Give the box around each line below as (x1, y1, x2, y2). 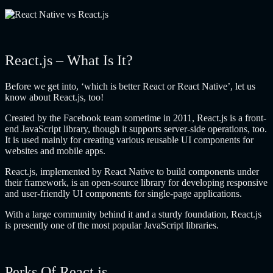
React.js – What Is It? (5, 52, 133, 69)
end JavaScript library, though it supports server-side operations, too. (5, 124, 267, 135)
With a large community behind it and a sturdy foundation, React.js (5, 209, 261, 220)
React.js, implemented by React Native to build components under (5, 166, 259, 177)
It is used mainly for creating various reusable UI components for (5, 135, 253, 146)
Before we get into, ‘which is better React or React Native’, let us (5, 81, 255, 92)
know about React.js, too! (5, 92, 104, 103)
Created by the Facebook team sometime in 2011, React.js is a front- (5, 113, 266, 124)
